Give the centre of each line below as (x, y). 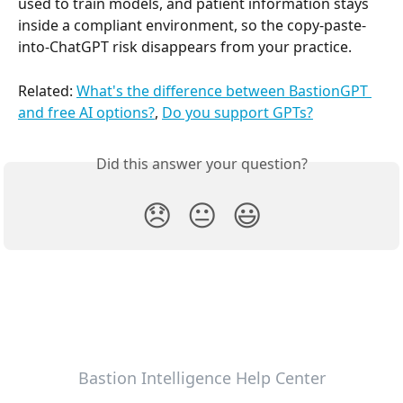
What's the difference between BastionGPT (224, 90)
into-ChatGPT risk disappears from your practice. (185, 47)
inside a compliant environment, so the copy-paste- (192, 26)
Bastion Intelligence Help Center (201, 378)
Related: (47, 90)
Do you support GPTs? (237, 112)
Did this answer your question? (201, 163)
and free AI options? (86, 112)
